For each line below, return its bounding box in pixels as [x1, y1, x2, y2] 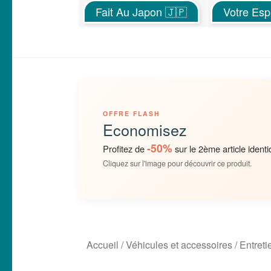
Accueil [87, 237, 119, 252]
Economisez [103, 119, 188, 141]
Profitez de [103, 142, 148, 155]
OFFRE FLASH [103, 109, 161, 119]
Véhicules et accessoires [126, 237, 232, 252]
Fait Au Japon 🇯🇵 [96, 4, 188, 20]
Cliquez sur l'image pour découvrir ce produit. [103, 158, 252, 169]
